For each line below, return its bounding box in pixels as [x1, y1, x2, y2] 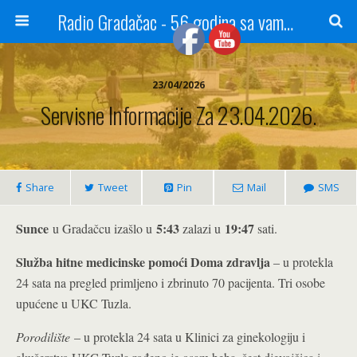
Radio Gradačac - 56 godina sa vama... [283, 7, 293, 36]
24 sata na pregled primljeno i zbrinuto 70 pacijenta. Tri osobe [16, 274, 325, 291]
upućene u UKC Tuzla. [16, 295, 131, 312]
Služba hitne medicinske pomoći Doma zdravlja [16, 253, 270, 271]
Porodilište [16, 328, 74, 345]
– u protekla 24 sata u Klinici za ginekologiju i [74, 328, 305, 345]
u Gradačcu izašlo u [49, 220, 156, 237]
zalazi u [182, 220, 225, 237]
